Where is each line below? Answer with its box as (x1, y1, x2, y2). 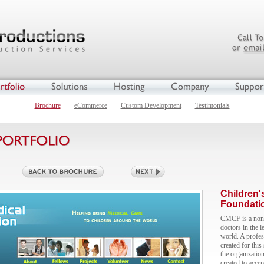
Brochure (34, 101, 61, 110)
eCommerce (74, 101, 107, 110)
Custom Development (120, 101, 181, 110)
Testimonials (194, 101, 230, 110)
